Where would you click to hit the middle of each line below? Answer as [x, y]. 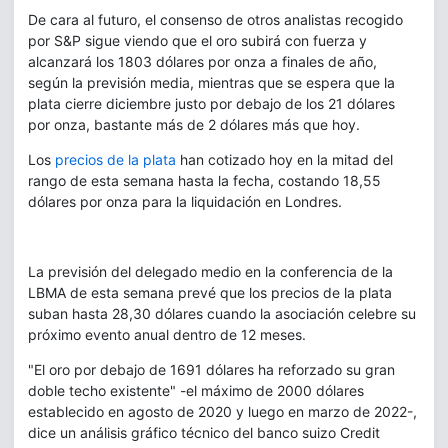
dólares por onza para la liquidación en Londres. [185, 201]
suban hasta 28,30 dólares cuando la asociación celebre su [222, 313]
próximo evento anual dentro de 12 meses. [167, 334]
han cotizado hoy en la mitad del [284, 159]
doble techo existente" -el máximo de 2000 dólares [196, 390]
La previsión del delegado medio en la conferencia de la [210, 271]
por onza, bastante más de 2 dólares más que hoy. [194, 124]
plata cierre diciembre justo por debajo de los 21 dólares [211, 103]
